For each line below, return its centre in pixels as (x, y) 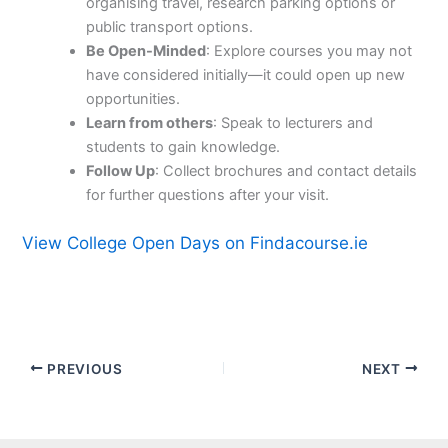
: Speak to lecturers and (293, 123)
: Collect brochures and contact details (286, 171)
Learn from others (150, 123)
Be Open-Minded (146, 51)
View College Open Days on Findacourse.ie (195, 243)
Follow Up (121, 171)
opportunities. (133, 99)
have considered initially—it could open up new (246, 75)
